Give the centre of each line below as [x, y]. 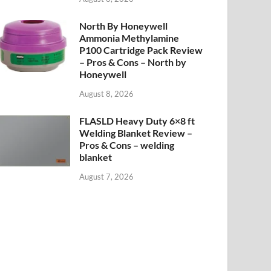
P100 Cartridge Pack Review [141, 50]
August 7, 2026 [107, 176]
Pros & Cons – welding [127, 145]
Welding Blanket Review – [136, 133]
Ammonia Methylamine [129, 38]
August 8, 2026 [107, 94]
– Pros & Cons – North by [133, 62]
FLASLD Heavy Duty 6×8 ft [137, 121]
